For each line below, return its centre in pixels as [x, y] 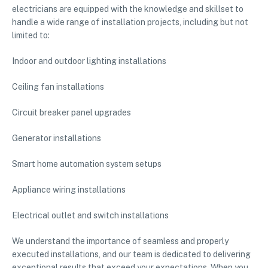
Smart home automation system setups [87, 164]
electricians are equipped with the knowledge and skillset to [128, 9]
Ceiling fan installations [58, 87]
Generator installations [57, 138]
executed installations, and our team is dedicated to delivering [131, 255]
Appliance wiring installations [69, 190]
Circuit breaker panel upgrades [71, 113]
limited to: [31, 36]
